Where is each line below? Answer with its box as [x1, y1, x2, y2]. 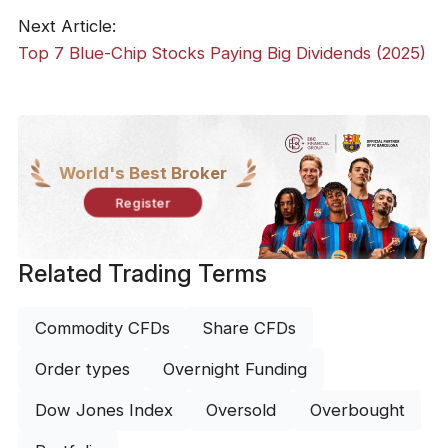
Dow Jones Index [34, 400, 173, 421]
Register [116, 195, 171, 211]
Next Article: [17, 15, 116, 36]
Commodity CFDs [34, 317, 170, 338]
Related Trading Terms [17, 258, 267, 288]
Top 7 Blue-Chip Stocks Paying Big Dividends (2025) [17, 42, 426, 63]
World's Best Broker [59, 163, 228, 184]
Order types [34, 359, 130, 380]
